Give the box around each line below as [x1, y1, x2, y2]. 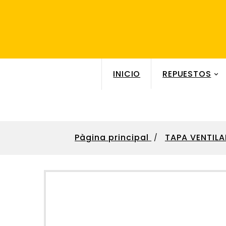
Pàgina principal [75, 132, 149, 143]
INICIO [113, 68, 141, 80]
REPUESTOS [162, 68, 211, 80]
